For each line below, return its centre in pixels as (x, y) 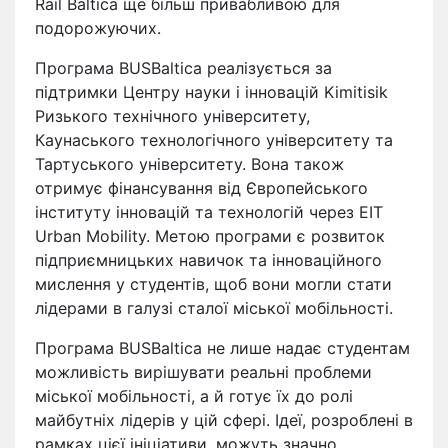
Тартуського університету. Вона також (189, 164)
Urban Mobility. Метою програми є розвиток (210, 236)
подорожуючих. (98, 28)
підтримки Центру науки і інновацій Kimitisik (211, 92)
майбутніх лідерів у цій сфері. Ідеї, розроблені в (224, 420)
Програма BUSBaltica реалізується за (183, 68)
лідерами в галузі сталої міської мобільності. (214, 308)
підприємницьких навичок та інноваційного (208, 260)
